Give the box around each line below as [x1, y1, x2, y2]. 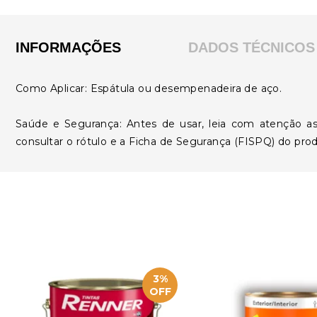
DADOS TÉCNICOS [188, 40, 315, 55]
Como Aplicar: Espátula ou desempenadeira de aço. [16, 82, 282, 95]
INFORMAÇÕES [16, 40, 121, 55]
